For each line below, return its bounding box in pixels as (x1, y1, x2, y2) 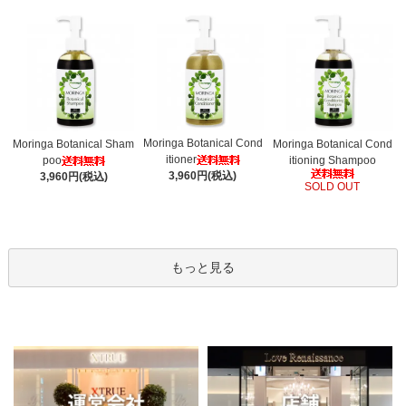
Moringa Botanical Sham (13, 137, 135, 150)
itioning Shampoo (288, 153, 376, 167)
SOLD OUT (304, 179, 361, 193)
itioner (165, 152, 197, 166)
